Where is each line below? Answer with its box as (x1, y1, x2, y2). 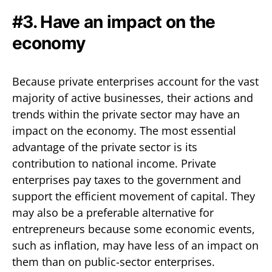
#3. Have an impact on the (12, 11, 216, 32)
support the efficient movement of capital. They (12, 188, 255, 203)
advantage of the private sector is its (12, 139, 197, 154)
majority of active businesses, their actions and (12, 90, 253, 105)
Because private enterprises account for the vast (12, 73, 259, 89)
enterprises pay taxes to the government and (12, 172, 241, 187)
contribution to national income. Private (12, 155, 216, 171)
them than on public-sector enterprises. (12, 254, 215, 269)
